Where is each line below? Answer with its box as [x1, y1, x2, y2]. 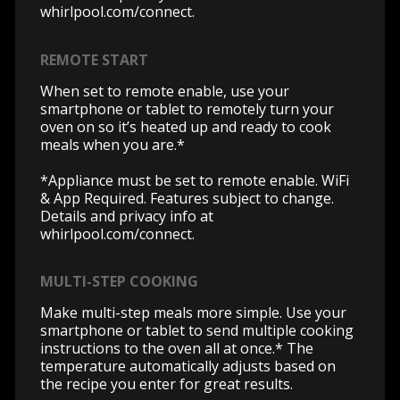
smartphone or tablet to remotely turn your [40, 98, 334, 119]
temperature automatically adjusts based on [40, 356, 336, 377]
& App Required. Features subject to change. [40, 187, 334, 208]
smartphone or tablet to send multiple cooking [40, 321, 354, 341]
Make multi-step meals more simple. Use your [40, 303, 346, 323]
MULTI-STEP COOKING [40, 271, 198, 292]
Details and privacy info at [40, 205, 213, 226]
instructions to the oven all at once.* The [40, 338, 313, 359]
